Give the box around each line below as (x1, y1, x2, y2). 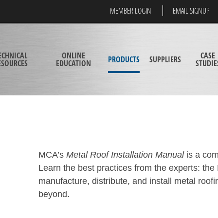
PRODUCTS (108, 54, 140, 65)
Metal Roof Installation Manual (66, 149, 184, 160)
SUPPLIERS (149, 54, 182, 65)
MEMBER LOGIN (110, 5, 151, 16)
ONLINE (62, 50, 86, 61)
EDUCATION (56, 57, 91, 69)
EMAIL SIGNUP (173, 5, 210, 16)
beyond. (38, 189, 70, 199)
